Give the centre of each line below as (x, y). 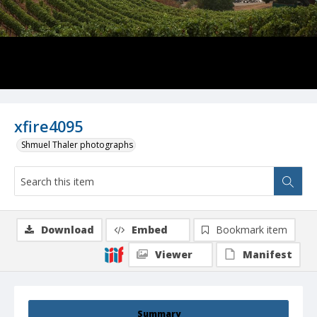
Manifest (267, 255)
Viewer (174, 255)
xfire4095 (48, 127)
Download (68, 230)
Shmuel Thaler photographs (77, 145)
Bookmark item (252, 230)
